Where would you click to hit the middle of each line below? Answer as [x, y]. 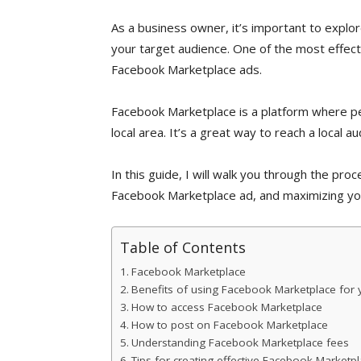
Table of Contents [183, 247]
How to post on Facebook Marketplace [229, 325]
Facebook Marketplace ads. [187, 69]
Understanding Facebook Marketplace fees [240, 342]
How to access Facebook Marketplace [226, 307]
